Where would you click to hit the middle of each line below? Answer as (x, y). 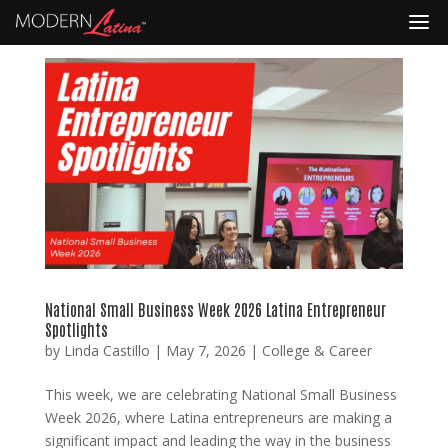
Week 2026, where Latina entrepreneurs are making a (218, 417)
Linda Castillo (106, 350)
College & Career (316, 350)
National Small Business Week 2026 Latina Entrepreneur (215, 308)
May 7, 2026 (205, 350)
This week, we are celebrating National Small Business (220, 394)
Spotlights (76, 328)
